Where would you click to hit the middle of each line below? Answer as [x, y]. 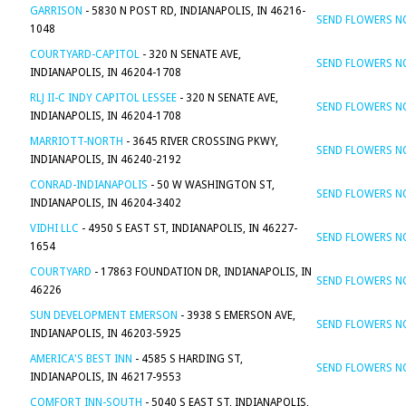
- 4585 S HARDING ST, [188, 359]
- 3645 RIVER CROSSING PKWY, [201, 141]
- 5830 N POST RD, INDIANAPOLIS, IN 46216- [194, 11]
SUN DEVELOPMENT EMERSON [104, 315]
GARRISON [56, 11]
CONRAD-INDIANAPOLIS [89, 185]
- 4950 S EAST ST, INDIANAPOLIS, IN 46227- [188, 228]
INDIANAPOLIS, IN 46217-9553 [106, 377]
